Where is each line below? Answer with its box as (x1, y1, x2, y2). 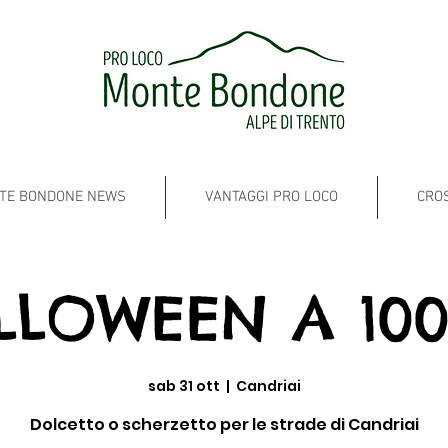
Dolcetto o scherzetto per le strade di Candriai (29, 413, 419, 436)
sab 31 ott (147, 376, 220, 396)
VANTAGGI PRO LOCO (205, 188, 338, 206)
